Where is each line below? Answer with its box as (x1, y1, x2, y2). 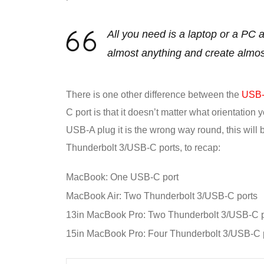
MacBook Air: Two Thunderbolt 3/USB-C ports (66, 191, 258, 202)
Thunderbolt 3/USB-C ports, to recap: (66, 143, 220, 153)
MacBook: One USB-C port (66, 172, 179, 183)
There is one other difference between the (66, 90, 242, 100)
